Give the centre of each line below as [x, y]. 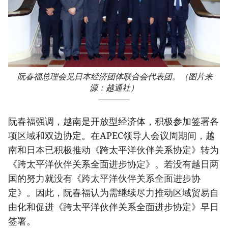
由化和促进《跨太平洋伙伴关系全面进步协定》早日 [113, 207]
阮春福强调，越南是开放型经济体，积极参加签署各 [113, 121]
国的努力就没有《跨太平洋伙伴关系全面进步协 [104, 178]
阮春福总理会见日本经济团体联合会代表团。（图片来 [114, 77]
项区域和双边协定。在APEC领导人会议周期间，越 [111, 136]
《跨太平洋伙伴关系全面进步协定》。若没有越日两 [113, 164]
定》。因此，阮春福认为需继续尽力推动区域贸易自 [113, 193]
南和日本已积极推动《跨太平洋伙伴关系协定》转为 [113, 150]
